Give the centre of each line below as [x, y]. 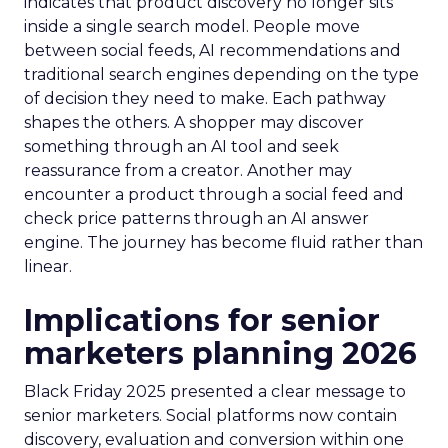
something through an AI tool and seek [181, 146]
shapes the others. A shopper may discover [194, 122]
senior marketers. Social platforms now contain [210, 415]
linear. [48, 266]
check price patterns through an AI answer [196, 218]
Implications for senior [202, 320]
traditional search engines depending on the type [221, 74]
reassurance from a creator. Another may [188, 170]
